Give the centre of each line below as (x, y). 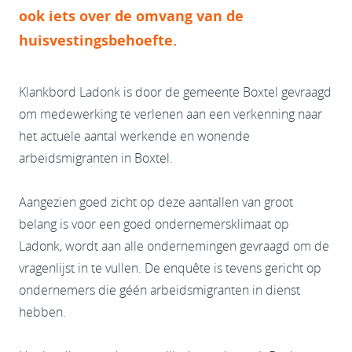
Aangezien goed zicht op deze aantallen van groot (156, 202)
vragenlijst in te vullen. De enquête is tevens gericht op (170, 268)
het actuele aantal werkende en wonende (134, 136)
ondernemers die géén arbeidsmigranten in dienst (159, 290)
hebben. (42, 312)
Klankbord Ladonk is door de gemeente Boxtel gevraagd (175, 92)
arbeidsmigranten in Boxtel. (96, 158)
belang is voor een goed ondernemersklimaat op (154, 224)
